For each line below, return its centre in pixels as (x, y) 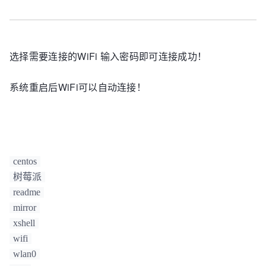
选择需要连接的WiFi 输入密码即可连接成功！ (108, 56)
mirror (25, 207)
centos (25, 161)
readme (27, 192)
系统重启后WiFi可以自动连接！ (78, 87)
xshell (24, 223)
